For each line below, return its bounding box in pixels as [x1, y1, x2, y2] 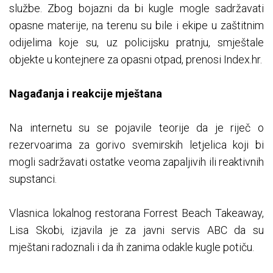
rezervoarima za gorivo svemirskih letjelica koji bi [9, 138, 264, 152]
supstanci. [9, 172, 57, 186]
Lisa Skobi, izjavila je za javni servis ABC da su [9, 224, 264, 237]
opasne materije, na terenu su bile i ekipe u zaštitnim [9, 19, 264, 32]
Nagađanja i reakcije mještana [9, 87, 162, 101]
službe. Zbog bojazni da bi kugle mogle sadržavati [9, 2, 264, 15]
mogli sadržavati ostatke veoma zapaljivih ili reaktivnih [9, 155, 264, 169]
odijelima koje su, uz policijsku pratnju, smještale [9, 36, 264, 49]
